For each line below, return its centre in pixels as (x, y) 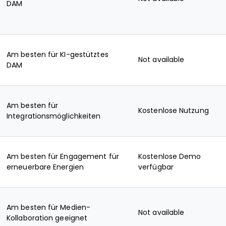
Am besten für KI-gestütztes (58, 54)
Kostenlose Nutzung (174, 110)
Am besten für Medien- (49, 207)
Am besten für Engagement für (63, 156)
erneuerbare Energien (45, 167)
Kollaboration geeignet (47, 218)
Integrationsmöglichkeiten (54, 116)
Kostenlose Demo (170, 156)
